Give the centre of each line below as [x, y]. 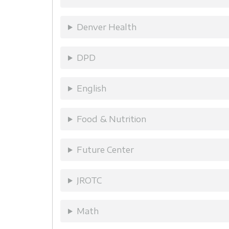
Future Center [105, 150]
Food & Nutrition [111, 119]
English [91, 88]
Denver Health [106, 27]
